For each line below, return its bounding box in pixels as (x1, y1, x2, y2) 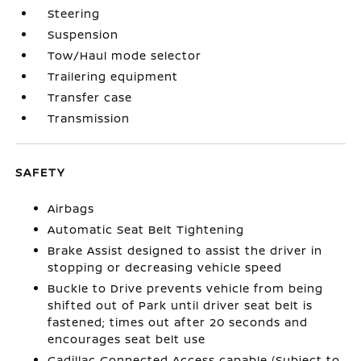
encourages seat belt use (48, 330, 206, 346)
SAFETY (15, 164, 66, 180)
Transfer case (48, 89, 133, 105)
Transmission (48, 110, 131, 126)
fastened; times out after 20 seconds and (48, 313, 309, 330)
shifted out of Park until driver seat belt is (48, 297, 313, 313)
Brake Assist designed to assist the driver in (48, 242, 323, 258)
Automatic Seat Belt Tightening (48, 221, 245, 237)
